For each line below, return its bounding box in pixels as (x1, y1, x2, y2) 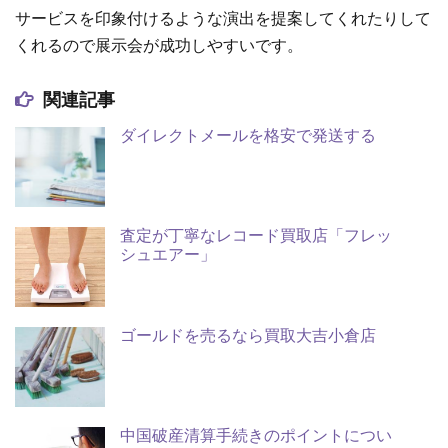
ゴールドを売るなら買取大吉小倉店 (120, 328, 376, 344)
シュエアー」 (120, 247, 216, 263)
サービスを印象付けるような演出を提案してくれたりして (15, 11, 431, 27)
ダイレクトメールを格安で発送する (120, 128, 376, 144)
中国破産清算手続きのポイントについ (120, 428, 392, 444)
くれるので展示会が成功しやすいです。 (15, 38, 303, 54)
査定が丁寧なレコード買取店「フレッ (120, 228, 392, 244)
